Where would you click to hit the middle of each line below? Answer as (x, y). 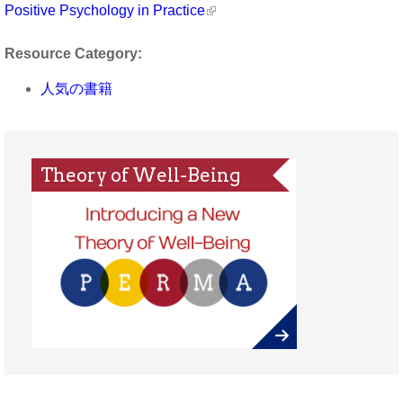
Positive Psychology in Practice (105, 11)
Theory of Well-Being (141, 175)
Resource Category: (75, 54)
